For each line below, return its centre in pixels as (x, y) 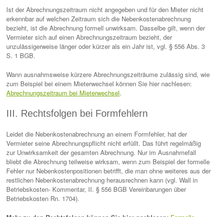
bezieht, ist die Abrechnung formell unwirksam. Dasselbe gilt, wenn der (106, 28)
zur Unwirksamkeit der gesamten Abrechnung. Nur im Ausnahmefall (101, 152)
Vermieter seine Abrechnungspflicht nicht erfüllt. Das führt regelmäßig (104, 143)
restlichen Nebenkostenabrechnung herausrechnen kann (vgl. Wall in (102, 180)
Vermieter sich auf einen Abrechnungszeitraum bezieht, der (89, 37)
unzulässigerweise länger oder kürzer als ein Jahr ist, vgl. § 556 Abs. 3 (106, 46)
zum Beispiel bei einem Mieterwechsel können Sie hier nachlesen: (99, 84)
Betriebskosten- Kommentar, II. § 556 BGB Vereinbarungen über (96, 189)
